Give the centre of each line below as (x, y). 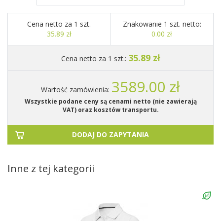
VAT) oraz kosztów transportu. (110, 110)
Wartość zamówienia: (76, 89)
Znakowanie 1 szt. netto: (162, 24)
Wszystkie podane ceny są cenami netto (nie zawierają (110, 101)
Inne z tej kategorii (51, 168)
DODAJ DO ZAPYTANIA (110, 134)
